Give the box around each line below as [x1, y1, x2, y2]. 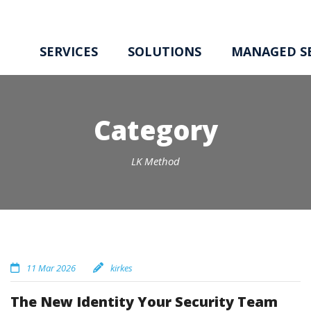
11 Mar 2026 [26, 262, 76, 274]
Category [93, 112, 218, 148]
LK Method [131, 154, 180, 168]
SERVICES [40, 43, 98, 60]
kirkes [110, 262, 133, 274]
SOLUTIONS [128, 43, 201, 60]
